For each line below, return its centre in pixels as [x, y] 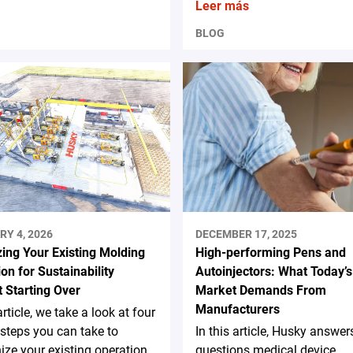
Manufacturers [237, 310]
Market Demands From [260, 291]
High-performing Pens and [270, 253]
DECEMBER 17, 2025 [246, 234]
